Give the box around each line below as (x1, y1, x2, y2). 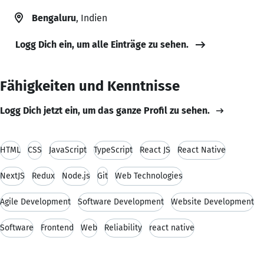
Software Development (78, 196, 164, 207)
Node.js (62, 170, 90, 181)
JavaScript (49, 144, 87, 155)
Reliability (104, 222, 142, 233)
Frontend (41, 222, 74, 233)
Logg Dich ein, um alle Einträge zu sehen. (15, 38, 189, 50)
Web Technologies (115, 170, 183, 181)
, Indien (76, 12, 107, 24)
